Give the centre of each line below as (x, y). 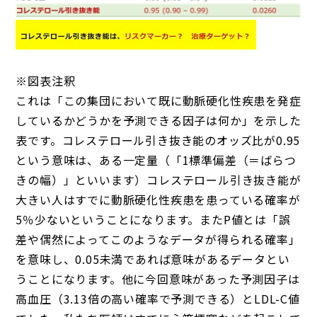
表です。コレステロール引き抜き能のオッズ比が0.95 (158, 140)
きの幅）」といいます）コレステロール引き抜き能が (158, 179)
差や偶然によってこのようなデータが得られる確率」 (158, 239)
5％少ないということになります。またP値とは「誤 (153, 219)
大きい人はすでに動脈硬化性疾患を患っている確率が (158, 199)
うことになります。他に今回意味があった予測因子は (158, 278)
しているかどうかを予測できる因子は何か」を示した (158, 120)
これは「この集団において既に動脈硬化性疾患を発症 (158, 100)
